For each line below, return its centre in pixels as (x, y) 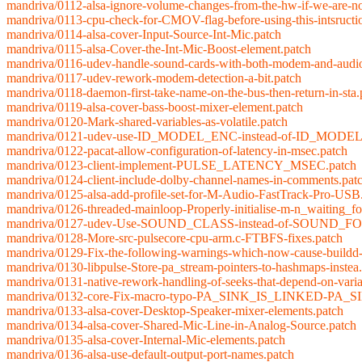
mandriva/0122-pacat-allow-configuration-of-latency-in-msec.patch (177, 151)
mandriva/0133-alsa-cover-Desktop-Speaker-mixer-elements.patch (175, 311)
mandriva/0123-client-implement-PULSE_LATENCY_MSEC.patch (181, 166)
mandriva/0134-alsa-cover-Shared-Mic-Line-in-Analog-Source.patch (181, 326)
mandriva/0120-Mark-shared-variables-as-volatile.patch (147, 122)
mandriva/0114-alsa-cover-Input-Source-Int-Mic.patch (144, 35)
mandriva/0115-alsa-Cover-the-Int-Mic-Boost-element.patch (159, 49)
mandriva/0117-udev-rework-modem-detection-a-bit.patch (154, 78)
